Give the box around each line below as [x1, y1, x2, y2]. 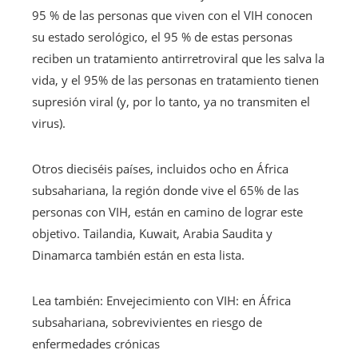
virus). [32, 115, 66, 132]
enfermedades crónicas [32, 336, 160, 352]
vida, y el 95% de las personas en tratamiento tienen [32, 72, 319, 89]
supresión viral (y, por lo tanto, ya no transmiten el [32, 93, 310, 110]
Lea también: [32, 292, 103, 309]
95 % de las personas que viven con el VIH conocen [32, 7, 312, 24]
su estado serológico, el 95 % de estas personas [32, 29, 292, 46]
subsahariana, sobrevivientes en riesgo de [32, 314, 262, 331]
